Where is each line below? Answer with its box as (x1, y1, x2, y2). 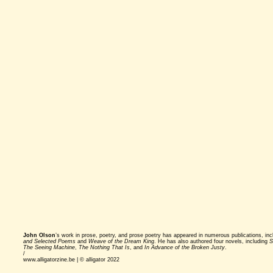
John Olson (23, 232, 55, 238)
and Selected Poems (23, 238, 76, 244)
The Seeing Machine (23, 244, 75, 250)
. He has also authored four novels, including (154, 238, 269, 244)
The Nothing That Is (79, 244, 130, 250)
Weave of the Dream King (88, 238, 154, 244)
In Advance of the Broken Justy (144, 244, 225, 250)
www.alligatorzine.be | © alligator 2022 (23, 257, 119, 263)
